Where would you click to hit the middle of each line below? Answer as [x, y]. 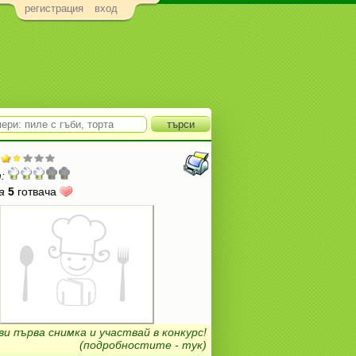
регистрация [54, 9]
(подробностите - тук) [143, 345]
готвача [37, 192]
